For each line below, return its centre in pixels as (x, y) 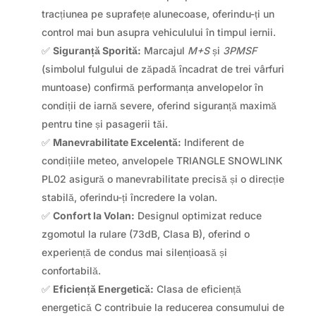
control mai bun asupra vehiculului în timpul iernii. (158, 32)
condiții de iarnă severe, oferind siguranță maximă (159, 105)
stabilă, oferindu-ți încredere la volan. (129, 197)
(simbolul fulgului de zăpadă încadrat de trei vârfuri (163, 68)
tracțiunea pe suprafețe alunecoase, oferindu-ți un (158, 13)
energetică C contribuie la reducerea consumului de (163, 307)
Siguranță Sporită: (97, 50)
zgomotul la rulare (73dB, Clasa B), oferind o (145, 233)
